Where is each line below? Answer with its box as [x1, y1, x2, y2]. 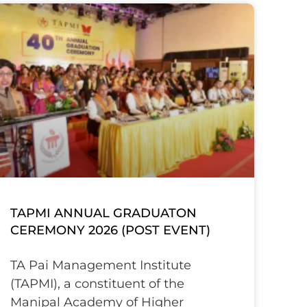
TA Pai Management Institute [10, 258, 192, 273]
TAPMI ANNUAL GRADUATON [10, 206, 197, 221]
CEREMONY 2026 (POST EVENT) [10, 223, 211, 238]
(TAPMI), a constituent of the [10, 276, 185, 292]
